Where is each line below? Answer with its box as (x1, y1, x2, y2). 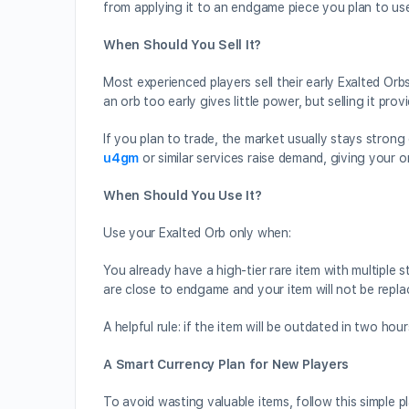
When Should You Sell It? (103, 37, 262, 52)
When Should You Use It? (103, 188, 262, 203)
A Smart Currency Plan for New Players (103, 357, 350, 372)
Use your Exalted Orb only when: (103, 225, 291, 240)
